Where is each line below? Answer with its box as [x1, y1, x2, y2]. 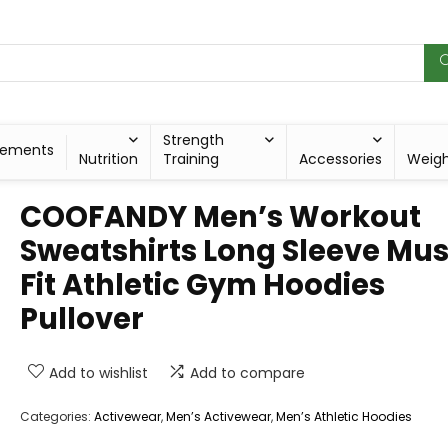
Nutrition [78, 149, 138, 170]
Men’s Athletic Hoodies [276, 408, 412, 426]
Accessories [299, 149, 383, 170]
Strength [162, 130, 224, 151]
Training [162, 149, 219, 170]
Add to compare [190, 363, 305, 384]
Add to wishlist [49, 363, 148, 384]
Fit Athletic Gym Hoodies [20, 265, 385, 306]
